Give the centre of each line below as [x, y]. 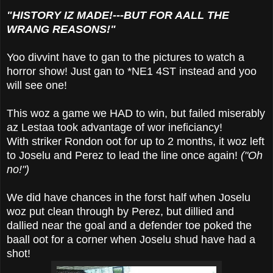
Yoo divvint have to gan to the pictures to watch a [126, 57]
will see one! [37, 85]
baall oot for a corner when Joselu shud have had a [131, 239]
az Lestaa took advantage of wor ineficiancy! [115, 127]
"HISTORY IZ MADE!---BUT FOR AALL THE [118, 15]
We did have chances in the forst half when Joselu [129, 197]
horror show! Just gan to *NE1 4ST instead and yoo [132, 71]
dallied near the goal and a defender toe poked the [129, 225]
